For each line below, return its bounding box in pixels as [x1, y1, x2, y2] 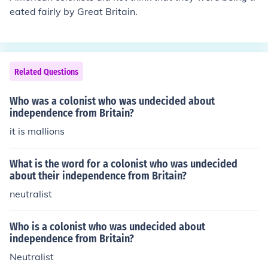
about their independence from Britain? [10, 169, 187, 182]
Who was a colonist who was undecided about [10, 95, 215, 108]
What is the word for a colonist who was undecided [10, 157, 237, 170]
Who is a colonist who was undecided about [10, 220, 205, 233]
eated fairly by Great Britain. [10, 5, 138, 17]
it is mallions [10, 125, 65, 137]
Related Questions [14, 67, 78, 77]
